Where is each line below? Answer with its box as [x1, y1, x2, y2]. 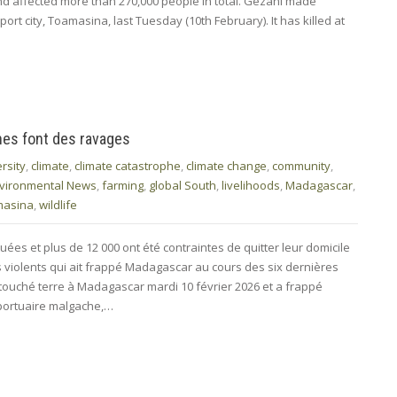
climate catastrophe [74, 157, 181, 174]
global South [149, 176, 216, 193]
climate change [186, 157, 267, 174]
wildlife [39, 196, 77, 213]
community [272, 157, 331, 174]
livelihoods [222, 176, 280, 193]
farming [102, 176, 144, 193]
